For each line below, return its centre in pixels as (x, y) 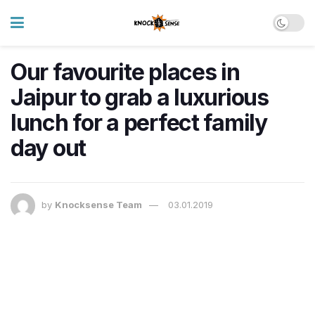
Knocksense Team (98, 205)
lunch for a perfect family (139, 123)
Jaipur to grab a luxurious (140, 97)
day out (49, 148)
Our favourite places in (125, 72)
